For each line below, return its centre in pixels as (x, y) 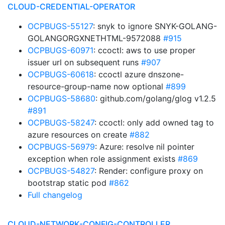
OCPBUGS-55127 (60, 26)
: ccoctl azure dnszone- (139, 74)
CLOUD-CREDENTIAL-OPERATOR (71, 7)
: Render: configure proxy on (149, 171)
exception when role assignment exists (103, 159)
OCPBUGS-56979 (61, 147)
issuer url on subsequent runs (84, 62)
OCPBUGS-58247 (61, 123)
